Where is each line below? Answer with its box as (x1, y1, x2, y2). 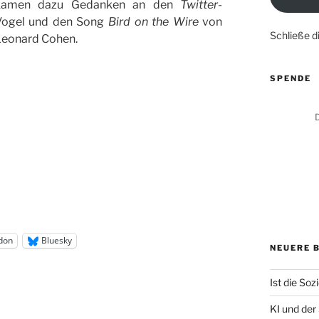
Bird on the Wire (108, 15, 199, 29)
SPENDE (269, 73, 311, 83)
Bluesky (41, 234, 72, 247)
